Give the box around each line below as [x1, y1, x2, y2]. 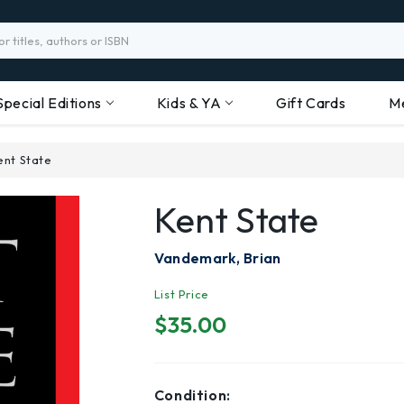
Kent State [153, 197, 319, 242]
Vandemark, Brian [153, 249, 281, 267]
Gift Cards [276, 94, 346, 112]
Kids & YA [156, 94, 222, 112]
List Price [153, 287, 209, 301]
